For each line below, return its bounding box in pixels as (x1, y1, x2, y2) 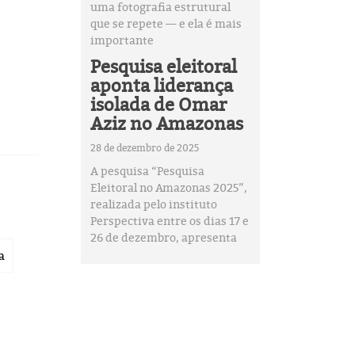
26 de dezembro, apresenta (90, 230, 237, 245)
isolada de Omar (90, 92, 227, 116)
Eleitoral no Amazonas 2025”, (90, 180, 247, 195)
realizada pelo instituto (90, 197, 217, 212)
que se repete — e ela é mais (90, 16, 242, 31)
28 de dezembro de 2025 (90, 141, 199, 155)
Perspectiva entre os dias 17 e (90, 213, 249, 228)
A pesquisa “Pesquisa (90, 163, 204, 178)
